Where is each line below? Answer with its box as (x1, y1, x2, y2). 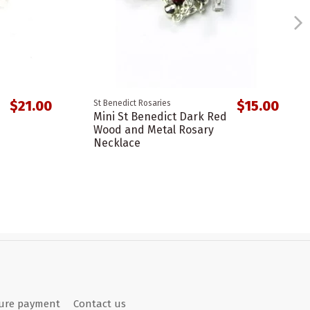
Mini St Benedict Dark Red (93, 109, 227, 123)
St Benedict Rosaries (93, 98, 171, 108)
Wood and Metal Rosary (93, 122, 214, 136)
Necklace (93, 136, 140, 149)
